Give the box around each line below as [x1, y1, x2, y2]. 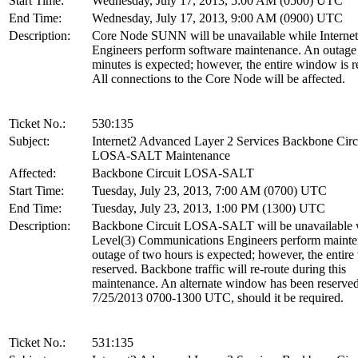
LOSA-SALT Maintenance [92, 148, 230, 162]
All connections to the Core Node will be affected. [92, 71, 345, 86]
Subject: [9, 133, 50, 148]
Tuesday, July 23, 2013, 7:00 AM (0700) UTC [92, 183, 327, 197]
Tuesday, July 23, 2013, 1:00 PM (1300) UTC [92, 201, 325, 215]
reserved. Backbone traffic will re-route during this [92, 261, 346, 276]
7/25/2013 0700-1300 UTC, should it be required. [92, 290, 344, 304]
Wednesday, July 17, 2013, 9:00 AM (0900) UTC [92, 10, 343, 25]
